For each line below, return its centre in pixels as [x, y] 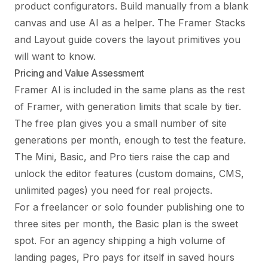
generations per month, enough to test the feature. [130, 140]
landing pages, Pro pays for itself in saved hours [124, 257]
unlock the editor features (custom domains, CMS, [129, 173]
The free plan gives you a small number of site [121, 123]
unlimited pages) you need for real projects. [113, 190]
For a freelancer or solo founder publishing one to [130, 207]
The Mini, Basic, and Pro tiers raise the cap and [122, 156]
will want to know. [55, 56]
